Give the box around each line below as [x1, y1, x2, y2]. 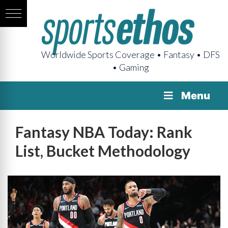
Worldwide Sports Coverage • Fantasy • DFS [41, 49, 220, 60]
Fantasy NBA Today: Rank [15, 123, 192, 141]
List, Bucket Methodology [15, 141, 190, 160]
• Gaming [112, 62, 149, 73]
